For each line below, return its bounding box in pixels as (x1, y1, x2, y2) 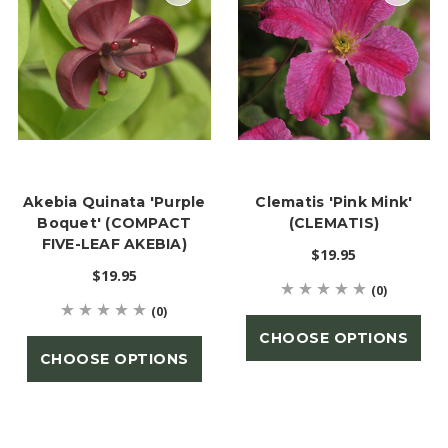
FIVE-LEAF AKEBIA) (41, 235, 187, 254)
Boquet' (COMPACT (37, 214, 192, 233)
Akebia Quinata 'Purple (23, 193, 206, 212)
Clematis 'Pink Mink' (255, 193, 413, 212)
